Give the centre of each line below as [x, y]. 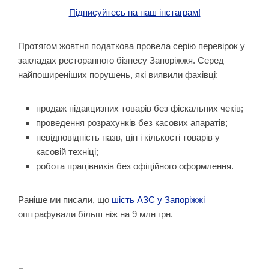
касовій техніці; [67, 152]
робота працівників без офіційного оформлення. [135, 166]
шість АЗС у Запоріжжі [158, 200]
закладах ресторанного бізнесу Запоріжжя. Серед [121, 60]
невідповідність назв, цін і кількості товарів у [128, 137]
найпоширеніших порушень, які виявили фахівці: [118, 75]
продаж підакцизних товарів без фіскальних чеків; [140, 108]
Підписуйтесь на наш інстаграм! [134, 12]
